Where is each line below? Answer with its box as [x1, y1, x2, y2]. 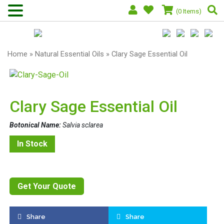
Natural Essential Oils [35, 49, 104, 58]
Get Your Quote [17, 181, 76, 191]
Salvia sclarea [61, 120, 103, 129]
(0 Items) [176, 7, 201, 15]
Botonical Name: [9, 120, 61, 129]
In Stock [17, 138, 47, 148]
